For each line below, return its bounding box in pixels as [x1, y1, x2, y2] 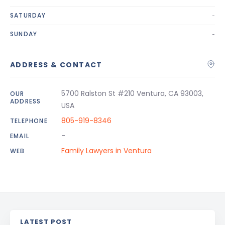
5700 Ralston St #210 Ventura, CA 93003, [61, 88, 203, 98]
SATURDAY [10, 11, 46, 20]
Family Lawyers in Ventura [61, 146, 152, 156]
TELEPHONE [10, 117, 48, 125]
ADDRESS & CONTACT [10, 60, 102, 70]
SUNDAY [10, 30, 38, 38]
